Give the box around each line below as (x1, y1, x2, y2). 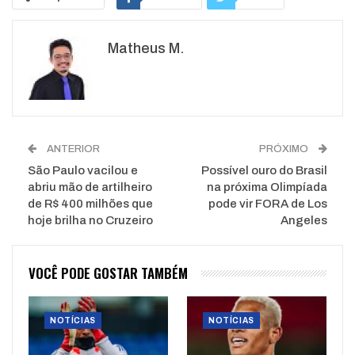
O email (236, 55, 271, 67)
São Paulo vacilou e (28, 164, 138, 177)
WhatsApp (52, 55, 94, 67)
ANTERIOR (44, 143, 100, 155)
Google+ (156, 23, 194, 35)
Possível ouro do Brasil (201, 164, 327, 177)
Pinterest (146, 55, 183, 67)
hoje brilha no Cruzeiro (28, 214, 153, 227)
